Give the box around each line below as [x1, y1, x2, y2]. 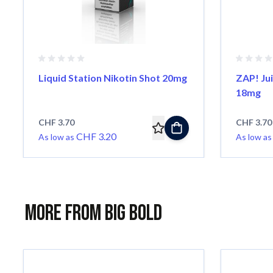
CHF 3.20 [76, 130, 116, 142]
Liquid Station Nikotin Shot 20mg [38, 71, 187, 83]
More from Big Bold [25, 200, 162, 227]
